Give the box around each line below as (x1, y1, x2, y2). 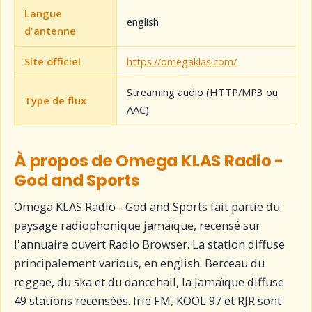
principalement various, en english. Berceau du (14, 255, 265, 271)
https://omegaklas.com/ (126, 54, 237, 68)
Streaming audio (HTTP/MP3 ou (126, 84, 278, 99)
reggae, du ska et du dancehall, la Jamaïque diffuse (14, 274, 285, 290)
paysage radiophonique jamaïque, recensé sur (14, 217, 261, 233)
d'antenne (24, 23, 76, 38)
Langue (24, 6, 62, 20)
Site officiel (24, 54, 81, 68)
